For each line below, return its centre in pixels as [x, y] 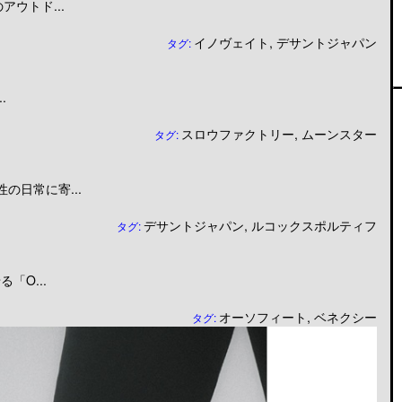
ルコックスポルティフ [314, 225]
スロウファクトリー [238, 133]
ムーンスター [339, 133]
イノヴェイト [232, 42]
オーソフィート [263, 316]
